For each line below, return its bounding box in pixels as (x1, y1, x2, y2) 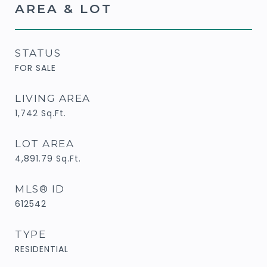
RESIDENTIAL (15, 243, 69, 255)
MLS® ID (15, 182, 65, 195)
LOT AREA (15, 137, 74, 150)
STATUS (15, 46, 61, 59)
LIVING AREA (15, 92, 91, 104)
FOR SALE (15, 61, 56, 74)
